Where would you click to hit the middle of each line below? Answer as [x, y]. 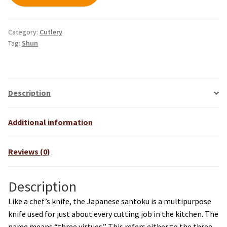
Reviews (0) [29, 152]
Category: [24, 32]
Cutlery [51, 32]
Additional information [50, 122]
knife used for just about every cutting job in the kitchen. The [113, 214]
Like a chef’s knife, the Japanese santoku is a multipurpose [110, 201]
